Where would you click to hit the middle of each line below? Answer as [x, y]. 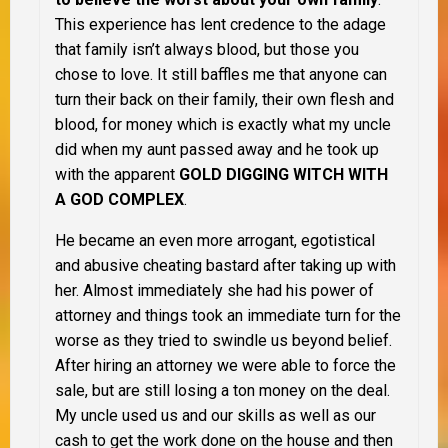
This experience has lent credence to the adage [220, 25]
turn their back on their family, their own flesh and [224, 100]
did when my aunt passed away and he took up [217, 150]
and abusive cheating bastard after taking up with [225, 266]
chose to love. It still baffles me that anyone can [221, 75]
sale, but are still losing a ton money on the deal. [222, 391]
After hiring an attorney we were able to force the [225, 366]
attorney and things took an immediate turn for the [228, 316]
